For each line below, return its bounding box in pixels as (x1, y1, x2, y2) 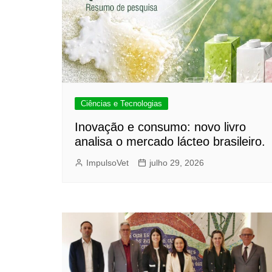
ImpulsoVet (86, 158, 129, 168)
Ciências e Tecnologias (81, 99, 162, 109)
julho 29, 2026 (149, 158, 204, 168)
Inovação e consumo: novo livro (75, 120, 246, 134)
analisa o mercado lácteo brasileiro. (75, 135, 265, 149)
